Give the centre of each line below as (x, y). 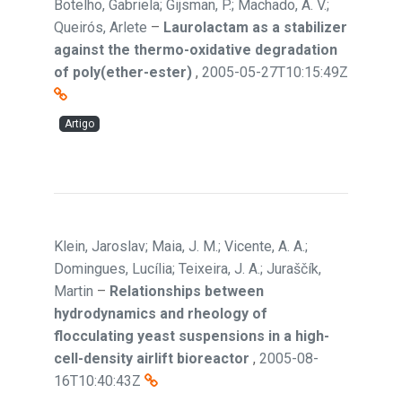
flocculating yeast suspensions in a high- (192, 336)
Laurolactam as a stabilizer (255, 27)
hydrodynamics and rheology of (161, 314)
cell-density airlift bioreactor (152, 358)
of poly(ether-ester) (123, 72)
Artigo (79, 124)
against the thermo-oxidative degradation (196, 50)
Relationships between (187, 291)
